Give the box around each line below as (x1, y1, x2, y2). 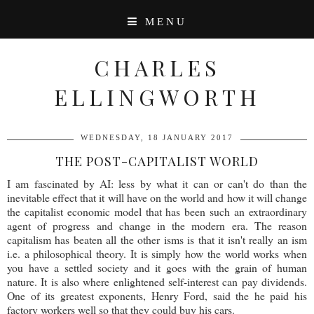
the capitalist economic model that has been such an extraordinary (7, 204, 307, 219)
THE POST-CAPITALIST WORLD (55, 153, 259, 170)
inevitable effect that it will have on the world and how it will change (7, 190, 307, 205)
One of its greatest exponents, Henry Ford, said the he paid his (7, 288, 307, 303)
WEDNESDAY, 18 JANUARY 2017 (81, 133, 233, 142)
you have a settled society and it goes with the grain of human (7, 260, 307, 275)
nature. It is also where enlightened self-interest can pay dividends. (7, 274, 307, 289)
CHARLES (93, 53, 221, 82)
